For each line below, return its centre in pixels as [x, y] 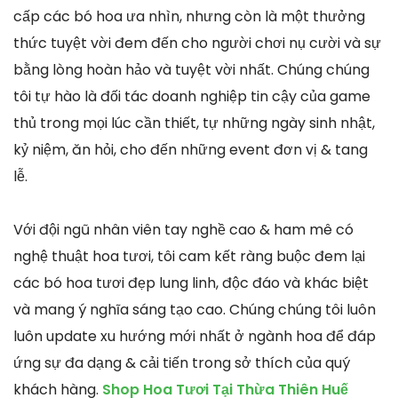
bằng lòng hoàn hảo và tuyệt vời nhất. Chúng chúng [191, 69]
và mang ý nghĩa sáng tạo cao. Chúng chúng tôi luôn [195, 309]
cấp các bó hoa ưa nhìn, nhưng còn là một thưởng [189, 16]
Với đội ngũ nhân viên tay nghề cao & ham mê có [183, 229]
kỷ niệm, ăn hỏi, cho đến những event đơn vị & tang [191, 149]
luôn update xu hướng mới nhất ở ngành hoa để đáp [195, 336]
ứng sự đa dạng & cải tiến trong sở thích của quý [182, 362]
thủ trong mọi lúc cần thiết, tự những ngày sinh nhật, [194, 123]
